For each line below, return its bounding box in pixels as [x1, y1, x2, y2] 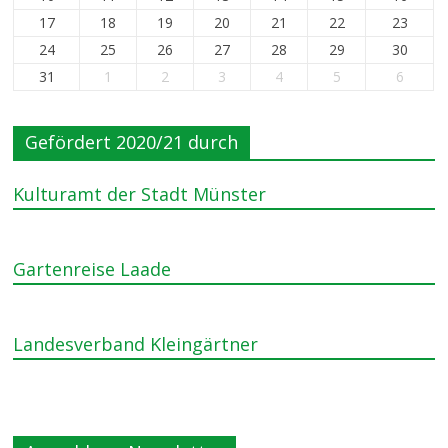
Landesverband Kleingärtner [13, 332, 259, 356]
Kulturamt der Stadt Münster [13, 182, 267, 206]
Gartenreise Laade [13, 257, 172, 281]
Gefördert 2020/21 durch [25, 130, 239, 154]
